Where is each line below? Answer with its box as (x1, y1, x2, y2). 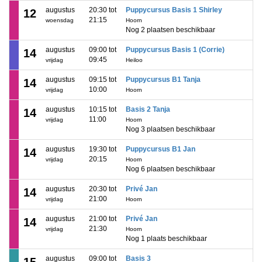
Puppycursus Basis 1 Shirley (126, 6, 222, 14)
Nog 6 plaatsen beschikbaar (126, 165, 215, 173)
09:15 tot (89, 75, 116, 84)
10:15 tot (89, 105, 116, 113)
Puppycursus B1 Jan (126, 145, 195, 153)
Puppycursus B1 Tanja (126, 75, 201, 84)
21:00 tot (89, 215, 116, 223)
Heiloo (126, 57, 143, 63)
